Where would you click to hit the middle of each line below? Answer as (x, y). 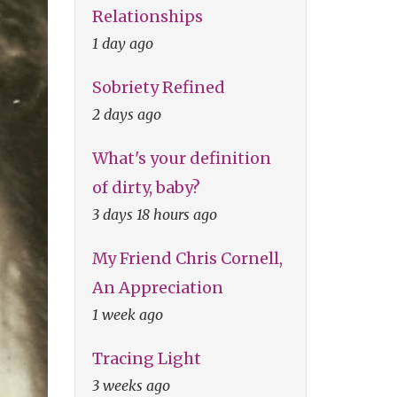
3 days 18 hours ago (154, 214)
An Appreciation (157, 287)
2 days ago (126, 114)
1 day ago (122, 43)
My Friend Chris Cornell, (187, 258)
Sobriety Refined (158, 87)
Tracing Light (146, 358)
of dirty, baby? (146, 187)
